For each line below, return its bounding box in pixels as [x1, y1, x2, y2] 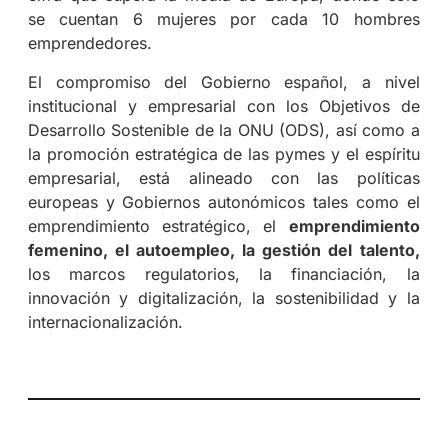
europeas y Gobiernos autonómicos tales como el [27, 191, 420, 212]
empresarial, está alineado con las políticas [27, 167, 420, 188]
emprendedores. [27, 33, 152, 54]
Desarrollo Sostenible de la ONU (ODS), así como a [27, 119, 420, 140]
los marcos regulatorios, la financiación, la [27, 263, 420, 284]
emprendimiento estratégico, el [27, 215, 289, 236]
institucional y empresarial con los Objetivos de [27, 95, 420, 116]
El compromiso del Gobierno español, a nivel [27, 71, 420, 92]
